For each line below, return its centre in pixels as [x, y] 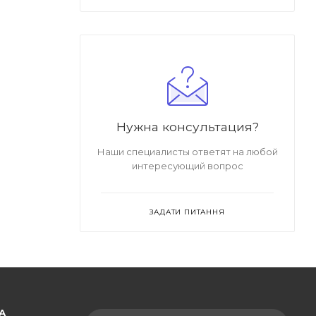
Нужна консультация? [187, 126]
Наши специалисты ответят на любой [187, 151]
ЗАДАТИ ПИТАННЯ [187, 212]
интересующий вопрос [187, 165]
